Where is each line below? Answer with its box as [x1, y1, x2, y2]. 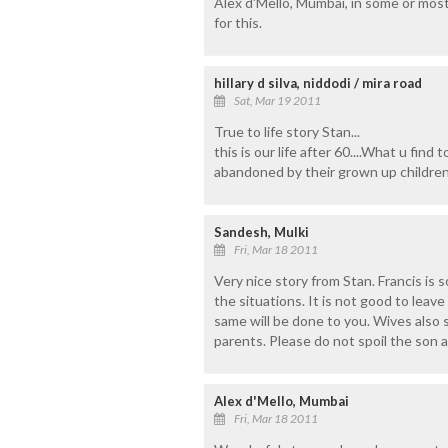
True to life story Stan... [213, 122, 360, 140]
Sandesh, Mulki [213, 223, 309, 240]
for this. [213, 13, 262, 31]
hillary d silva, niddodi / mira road [213, 74, 422, 91]
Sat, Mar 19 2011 [233, 92, 321, 108]
